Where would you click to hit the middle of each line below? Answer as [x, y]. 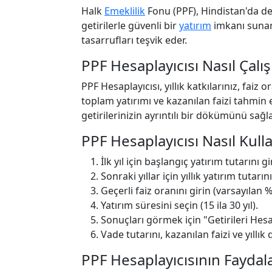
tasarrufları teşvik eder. [134, 40]
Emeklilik [125, 11]
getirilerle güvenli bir [130, 25]
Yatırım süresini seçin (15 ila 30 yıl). [179, 205]
